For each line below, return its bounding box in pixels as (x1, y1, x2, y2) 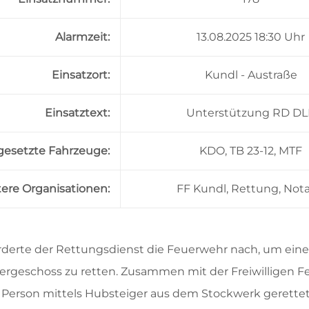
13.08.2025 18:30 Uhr (197, 30, 305, 43)
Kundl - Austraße (204, 68, 297, 81)
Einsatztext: (45, 106, 110, 119)
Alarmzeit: (55, 30, 110, 43)
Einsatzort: (52, 68, 110, 81)
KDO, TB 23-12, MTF (199, 143, 302, 157)
